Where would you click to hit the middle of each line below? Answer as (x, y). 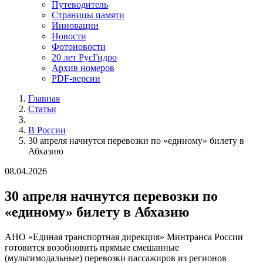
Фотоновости (79, 47)
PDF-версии (76, 79)
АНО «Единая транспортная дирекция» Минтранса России (124, 237)
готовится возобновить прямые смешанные (92, 248)
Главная (44, 99)
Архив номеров (83, 68)
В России (47, 130)
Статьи (42, 109)
